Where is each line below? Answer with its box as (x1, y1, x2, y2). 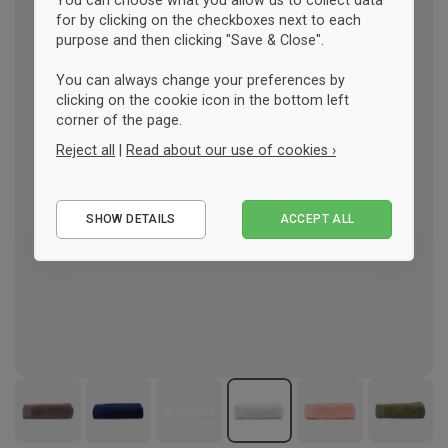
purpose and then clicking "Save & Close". (56, 32, 324, 48)
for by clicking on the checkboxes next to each (56, 12, 361, 28)
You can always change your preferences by (56, 72, 345, 88)
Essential (82, 187, 139, 203)
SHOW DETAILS (86, 212, 176, 226)
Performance (82, 218, 167, 234)
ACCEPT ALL (279, 212, 355, 226)
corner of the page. (56, 112, 182, 128)
